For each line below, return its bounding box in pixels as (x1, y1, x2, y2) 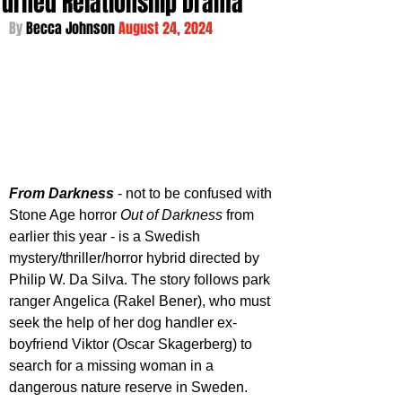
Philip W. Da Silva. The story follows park (9, 271, 274, 287)
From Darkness (9, 185, 114, 201)
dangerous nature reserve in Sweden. (9, 379, 251, 395)
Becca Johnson (26, 18, 118, 39)
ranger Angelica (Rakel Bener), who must (9, 293, 274, 309)
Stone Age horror (9, 206, 120, 223)
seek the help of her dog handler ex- (9, 314, 237, 330)
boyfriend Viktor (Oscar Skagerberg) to (9, 336, 256, 352)
